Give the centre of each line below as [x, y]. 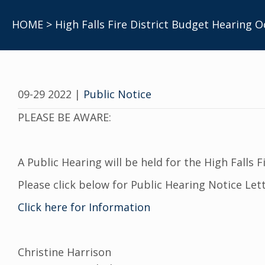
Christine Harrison [64, 252]
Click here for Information [84, 207]
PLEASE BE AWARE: [64, 117]
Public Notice [117, 94]
